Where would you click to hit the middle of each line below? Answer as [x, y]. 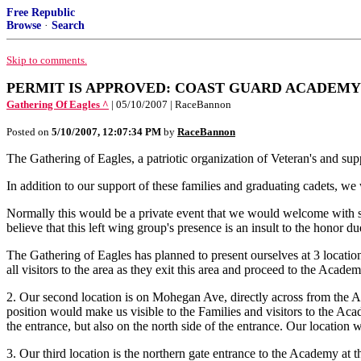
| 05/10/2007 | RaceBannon [171, 104]
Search [68, 25]
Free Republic [41, 12]
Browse [24, 25]
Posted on [29, 132]
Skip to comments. [47, 60]
